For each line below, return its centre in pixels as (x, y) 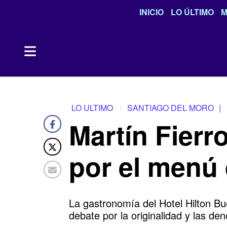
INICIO (152, 12)
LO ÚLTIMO (192, 12)
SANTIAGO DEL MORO (171, 108)
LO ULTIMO (92, 108)
